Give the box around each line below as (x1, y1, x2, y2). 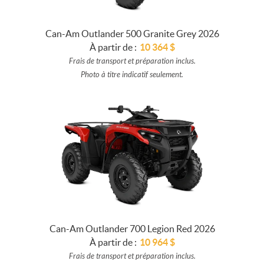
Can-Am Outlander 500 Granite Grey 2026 (45, 28, 219, 39)
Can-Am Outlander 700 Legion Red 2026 (49, 223, 215, 234)
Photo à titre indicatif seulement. (81, 70, 183, 80)
